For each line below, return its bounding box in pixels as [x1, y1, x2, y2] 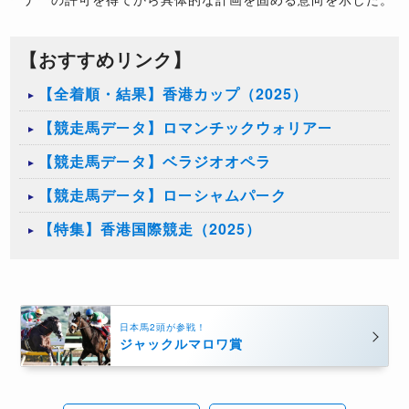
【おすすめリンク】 [19, 46, 193, 73]
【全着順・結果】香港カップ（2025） [38, 83, 309, 105]
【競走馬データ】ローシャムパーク [38, 184, 288, 206]
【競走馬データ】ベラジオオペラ [38, 151, 272, 173]
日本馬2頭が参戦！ [119, 320, 206, 333]
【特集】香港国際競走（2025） [38, 218, 262, 240]
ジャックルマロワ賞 [119, 333, 243, 352]
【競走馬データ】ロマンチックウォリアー [38, 117, 334, 139]
